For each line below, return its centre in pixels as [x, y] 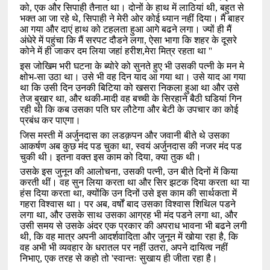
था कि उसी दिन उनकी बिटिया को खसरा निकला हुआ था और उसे [130, 87]
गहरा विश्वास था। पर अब [64, 204]
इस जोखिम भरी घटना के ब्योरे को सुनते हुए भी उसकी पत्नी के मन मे [132, 66]
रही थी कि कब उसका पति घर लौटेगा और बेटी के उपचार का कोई [129, 109]
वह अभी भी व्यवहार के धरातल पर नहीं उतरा [93, 248]
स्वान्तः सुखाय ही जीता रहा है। [166, 259]
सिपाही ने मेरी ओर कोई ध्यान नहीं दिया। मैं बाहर [164, 19]
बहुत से [232, 8]
